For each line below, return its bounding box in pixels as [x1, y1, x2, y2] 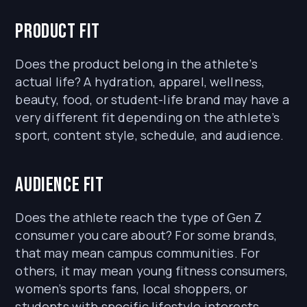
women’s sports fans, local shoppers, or [15, 280, 248, 297]
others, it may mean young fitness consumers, [15, 262, 288, 280]
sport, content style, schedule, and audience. [15, 127, 284, 144]
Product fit [15, 19, 101, 45]
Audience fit [15, 173, 104, 198]
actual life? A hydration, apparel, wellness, [15, 73, 265, 90]
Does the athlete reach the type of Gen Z [15, 209, 262, 226]
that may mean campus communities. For [15, 245, 260, 262]
